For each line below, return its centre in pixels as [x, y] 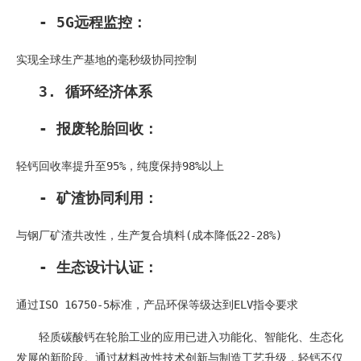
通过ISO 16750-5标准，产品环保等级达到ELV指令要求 [157, 304]
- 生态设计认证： [98, 267]
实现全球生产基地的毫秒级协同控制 [106, 59]
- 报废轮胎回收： [98, 128]
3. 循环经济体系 [95, 91]
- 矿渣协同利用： [98, 197]
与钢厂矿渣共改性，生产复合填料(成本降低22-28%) [149, 235]
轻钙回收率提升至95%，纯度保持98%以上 [120, 166]
